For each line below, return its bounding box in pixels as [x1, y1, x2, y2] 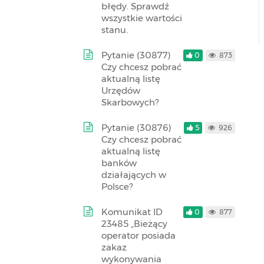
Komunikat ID [101, 206, 163, 217]
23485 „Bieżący [101, 218, 167, 229]
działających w [101, 169, 166, 180]
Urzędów [101, 85, 140, 96]
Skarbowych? [101, 97, 159, 108]
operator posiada [101, 230, 176, 241]
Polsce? [101, 181, 133, 192]
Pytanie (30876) [101, 122, 171, 133]
